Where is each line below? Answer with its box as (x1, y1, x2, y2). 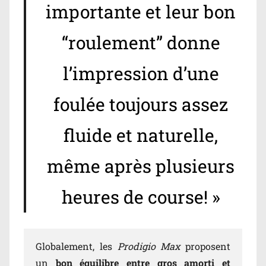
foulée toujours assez (53, 93, 229, 116)
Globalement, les (36, 240, 118, 253)
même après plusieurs (47, 154, 235, 178)
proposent (180, 240, 230, 253)
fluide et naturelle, (64, 123, 218, 147)
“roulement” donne (61, 31, 220, 55)
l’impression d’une (62, 62, 219, 85)
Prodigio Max (117, 240, 180, 253)
